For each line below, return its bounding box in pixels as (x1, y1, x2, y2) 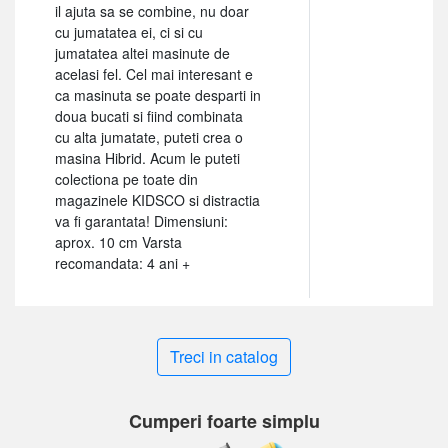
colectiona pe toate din (55, 168, 198, 189)
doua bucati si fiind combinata (55, 105, 243, 126)
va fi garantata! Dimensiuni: (55, 210, 228, 231)
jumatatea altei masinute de (55, 42, 230, 63)
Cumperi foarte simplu (128, 407, 320, 434)
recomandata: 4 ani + (55, 252, 190, 273)
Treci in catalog (170, 344, 278, 368)
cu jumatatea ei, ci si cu (55, 21, 203, 42)
